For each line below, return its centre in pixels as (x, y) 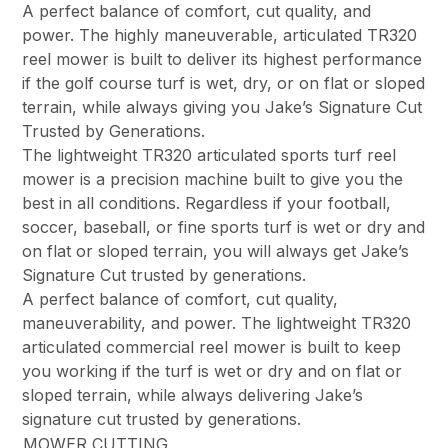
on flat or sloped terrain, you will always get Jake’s (216, 251)
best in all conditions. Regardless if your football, (207, 203)
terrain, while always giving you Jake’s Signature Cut (222, 107)
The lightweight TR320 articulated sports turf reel (209, 155)
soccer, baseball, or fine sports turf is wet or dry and (224, 227)
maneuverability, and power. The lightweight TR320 (217, 323)
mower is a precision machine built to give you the (213, 179)
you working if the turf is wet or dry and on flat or (212, 371)
